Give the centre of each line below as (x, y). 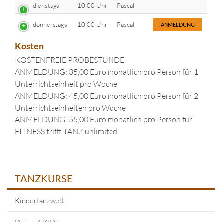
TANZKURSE (44, 178)
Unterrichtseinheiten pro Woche (70, 108)
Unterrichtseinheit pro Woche (66, 84)
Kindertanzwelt (39, 200)
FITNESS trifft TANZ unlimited (66, 131)
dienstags (46, 5)
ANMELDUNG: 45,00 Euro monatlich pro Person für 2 (107, 96)
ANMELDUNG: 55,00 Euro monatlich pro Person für (104, 119)
